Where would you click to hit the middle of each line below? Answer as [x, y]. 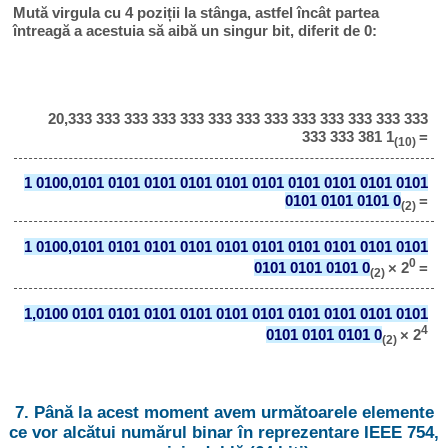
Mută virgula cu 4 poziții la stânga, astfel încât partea [196, 13]
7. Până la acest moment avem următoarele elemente [224, 413]
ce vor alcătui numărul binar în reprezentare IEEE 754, [224, 433]
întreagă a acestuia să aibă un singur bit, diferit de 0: [195, 31]
